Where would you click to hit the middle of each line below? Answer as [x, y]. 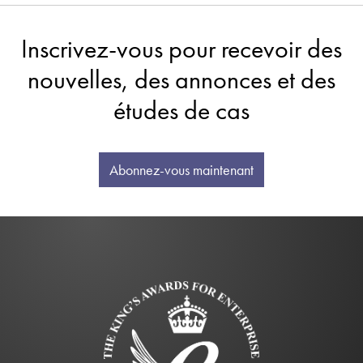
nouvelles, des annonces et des [181, 79]
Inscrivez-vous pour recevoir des [181, 49]
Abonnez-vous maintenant [181, 170]
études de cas [181, 110]
